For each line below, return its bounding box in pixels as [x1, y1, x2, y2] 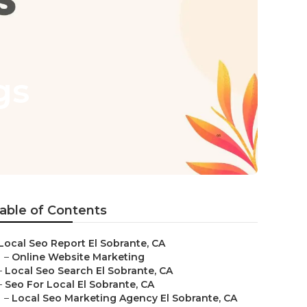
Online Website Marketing [12, 251, 145, 263]
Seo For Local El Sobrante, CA [5, 278, 154, 291]
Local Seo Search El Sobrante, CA [5, 265, 173, 277]
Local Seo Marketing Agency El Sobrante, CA [12, 292, 237, 304]
